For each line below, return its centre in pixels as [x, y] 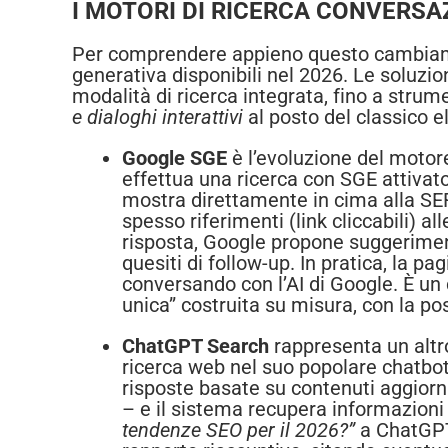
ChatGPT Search [195, 346]
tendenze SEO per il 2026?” [238, 430]
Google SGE [174, 158]
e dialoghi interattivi [157, 117]
